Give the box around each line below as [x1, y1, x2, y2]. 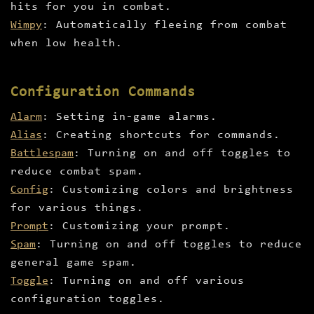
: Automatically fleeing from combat [42, 20, 287, 32]
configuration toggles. [11, 294, 165, 306]
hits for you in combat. [11, 1, 172, 13]
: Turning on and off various [48, 275, 245, 287]
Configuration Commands [11, 86, 196, 100]
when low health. [11, 38, 123, 50]
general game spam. [11, 257, 137, 269]
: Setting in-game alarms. [42, 111, 217, 123]
